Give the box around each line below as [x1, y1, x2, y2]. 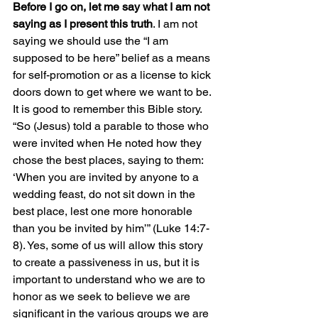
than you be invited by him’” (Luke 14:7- [13, 221, 209, 236]
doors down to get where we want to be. [13, 85, 214, 99]
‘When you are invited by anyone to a [13, 170, 202, 185]
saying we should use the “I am [13, 34, 171, 48]
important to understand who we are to [13, 273, 208, 287]
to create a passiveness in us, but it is [13, 256, 202, 270]
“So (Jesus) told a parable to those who [13, 119, 212, 133]
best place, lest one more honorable [13, 204, 195, 219]
